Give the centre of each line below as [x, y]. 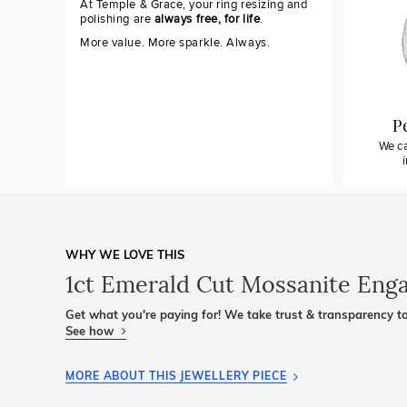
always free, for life [207, 19]
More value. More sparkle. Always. [175, 43]
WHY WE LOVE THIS [125, 254]
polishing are [117, 19]
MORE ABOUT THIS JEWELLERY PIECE [176, 376]
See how [91, 331]
